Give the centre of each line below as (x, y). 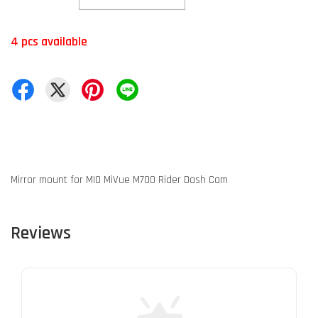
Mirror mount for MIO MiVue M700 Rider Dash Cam (119, 180)
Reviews (41, 233)
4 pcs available (49, 42)
